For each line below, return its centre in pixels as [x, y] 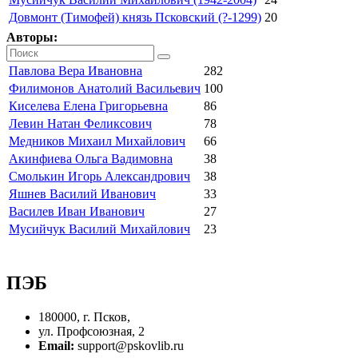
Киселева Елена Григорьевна [88, 105]
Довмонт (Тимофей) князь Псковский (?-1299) [135, 17]
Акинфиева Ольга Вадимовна [91, 158]
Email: [58, 345]
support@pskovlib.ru [131, 345]
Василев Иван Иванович [77, 211]
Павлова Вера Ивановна [76, 70]
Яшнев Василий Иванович [82, 193]
